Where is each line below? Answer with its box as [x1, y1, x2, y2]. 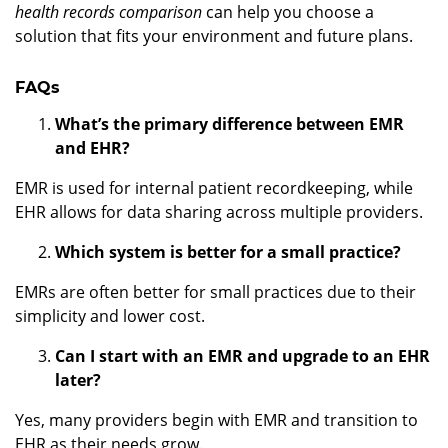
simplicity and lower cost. [15, 305, 205, 328]
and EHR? [55, 137, 130, 160]
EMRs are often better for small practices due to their [15, 281, 416, 304]
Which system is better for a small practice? [55, 241, 401, 264]
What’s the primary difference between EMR [55, 113, 404, 136]
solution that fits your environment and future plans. [15, 25, 413, 48]
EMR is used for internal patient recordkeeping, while [15, 177, 413, 200]
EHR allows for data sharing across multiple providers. [15, 201, 423, 224]
